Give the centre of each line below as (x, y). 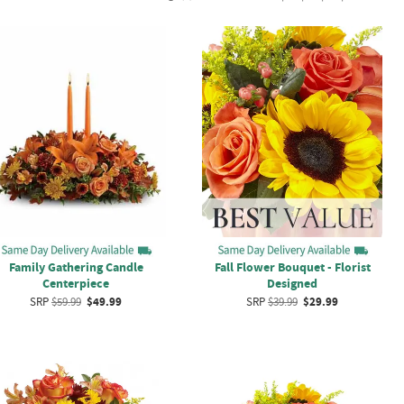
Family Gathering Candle (76, 266)
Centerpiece (76, 283)
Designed (292, 283)
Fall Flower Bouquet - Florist (292, 266)
